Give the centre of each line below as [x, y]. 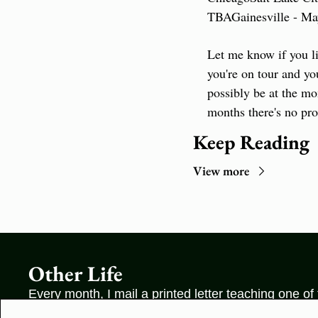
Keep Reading [251, 142]
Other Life [76, 274]
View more [221, 171]
